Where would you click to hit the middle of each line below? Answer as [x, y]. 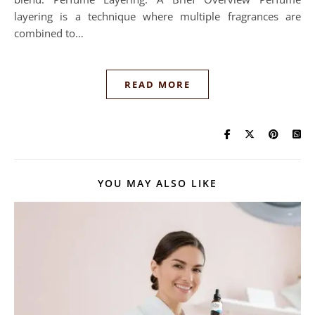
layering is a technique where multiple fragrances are [157, 16]
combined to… [49, 33]
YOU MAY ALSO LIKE [157, 183]
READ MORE [157, 84]
